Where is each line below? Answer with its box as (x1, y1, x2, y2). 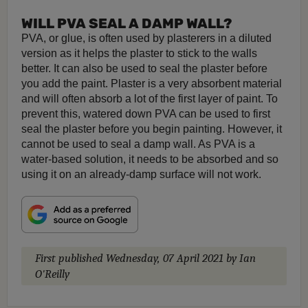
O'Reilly (35, 267, 69, 281)
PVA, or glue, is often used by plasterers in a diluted (21, 32, 272, 45)
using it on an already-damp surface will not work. (21, 168, 261, 181)
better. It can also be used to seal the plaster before (21, 63, 267, 75)
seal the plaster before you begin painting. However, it (21, 123, 282, 135)
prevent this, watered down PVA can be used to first (21, 108, 270, 120)
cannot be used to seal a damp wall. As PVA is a (21, 138, 255, 151)
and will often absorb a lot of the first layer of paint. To (21, 93, 278, 105)
